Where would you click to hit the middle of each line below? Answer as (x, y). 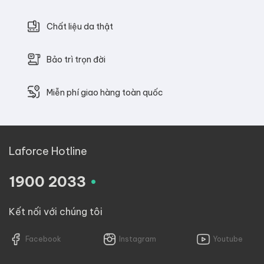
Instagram (138, 239)
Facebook (43, 239)
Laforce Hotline (48, 151)
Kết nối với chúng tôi (56, 211)
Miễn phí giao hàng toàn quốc (105, 92)
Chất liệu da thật (80, 26)
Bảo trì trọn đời (76, 59)
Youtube (228, 239)
